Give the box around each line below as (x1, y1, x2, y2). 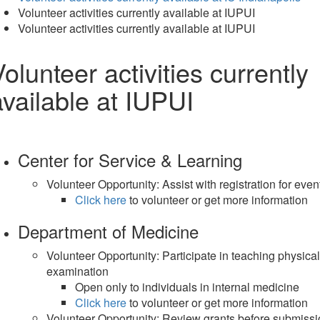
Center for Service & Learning (18, 147, 242, 172)
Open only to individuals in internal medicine (75, 279, 299, 295)
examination (46, 263, 109, 279)
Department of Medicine (18, 219, 199, 244)
